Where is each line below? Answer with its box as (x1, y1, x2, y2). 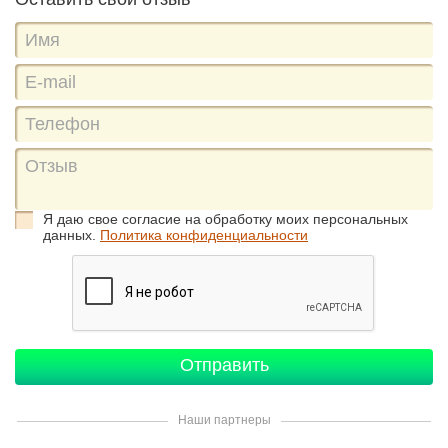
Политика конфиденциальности (100, 227, 308, 244)
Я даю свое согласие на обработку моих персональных (43, 211, 408, 228)
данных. (43, 227, 100, 244)
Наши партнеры (177, 413, 271, 428)
